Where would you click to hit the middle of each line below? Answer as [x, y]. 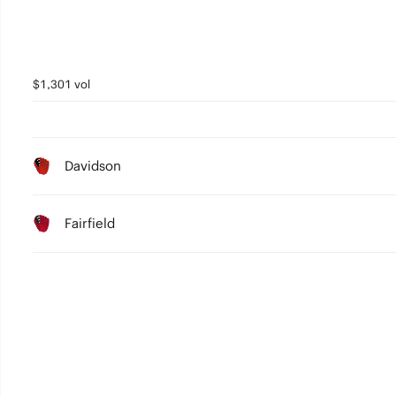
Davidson [92, 166]
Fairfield [89, 223]
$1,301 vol [61, 84]
